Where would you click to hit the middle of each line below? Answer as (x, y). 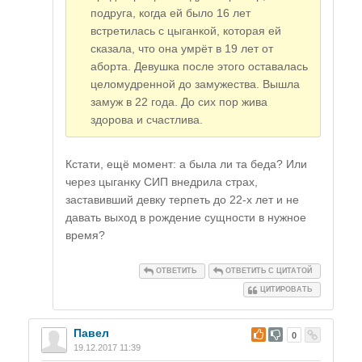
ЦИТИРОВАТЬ (286, 290)
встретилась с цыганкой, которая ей (186, 31)
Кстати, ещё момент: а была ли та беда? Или (186, 164)
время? (85, 236)
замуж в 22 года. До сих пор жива (179, 102)
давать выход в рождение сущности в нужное (186, 218)
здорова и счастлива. (147, 120)
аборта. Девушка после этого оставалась (199, 67)
